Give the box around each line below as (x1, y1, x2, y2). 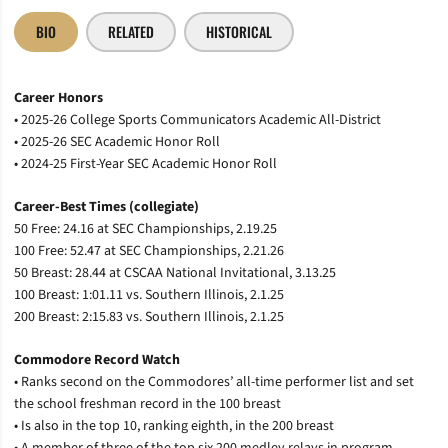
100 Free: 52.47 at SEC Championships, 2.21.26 (14, 240, 284, 261)
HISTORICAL (206, 21, 272, 42)
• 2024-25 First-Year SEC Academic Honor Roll (14, 153, 277, 174)
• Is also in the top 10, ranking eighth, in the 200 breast (14, 415, 334, 436)
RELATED (108, 21, 154, 42)
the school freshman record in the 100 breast (14, 393, 281, 414)
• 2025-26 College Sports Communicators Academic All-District (14, 109, 381, 130)
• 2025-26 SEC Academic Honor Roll (14, 131, 220, 152)
